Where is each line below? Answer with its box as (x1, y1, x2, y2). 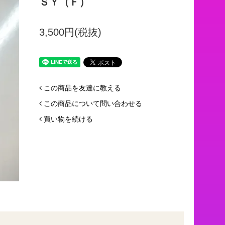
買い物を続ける (43, 115, 93, 123)
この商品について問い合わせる (43, 99, 142, 107)
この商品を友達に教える (43, 84, 121, 92)
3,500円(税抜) (39, 27, 101, 38)
